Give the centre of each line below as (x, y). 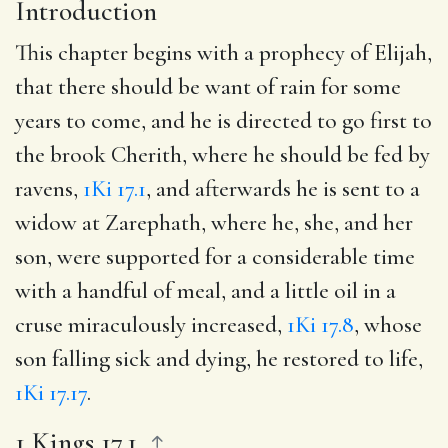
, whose (388, 324)
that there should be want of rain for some (208, 86)
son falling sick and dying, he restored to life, (219, 358)
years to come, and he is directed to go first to (223, 120)
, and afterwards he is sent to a (283, 188)
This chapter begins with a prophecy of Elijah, (223, 52)
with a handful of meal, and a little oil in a (205, 290)
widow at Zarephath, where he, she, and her (214, 222)
